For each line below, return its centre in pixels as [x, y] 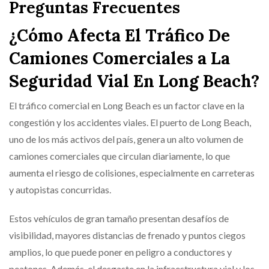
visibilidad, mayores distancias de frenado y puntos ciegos [127, 235]
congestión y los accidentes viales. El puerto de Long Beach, [130, 122]
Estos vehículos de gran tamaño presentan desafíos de [119, 218]
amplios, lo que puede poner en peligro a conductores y [120, 252]
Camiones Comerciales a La [119, 58]
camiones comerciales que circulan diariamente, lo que [119, 156]
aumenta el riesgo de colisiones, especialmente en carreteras [132, 172]
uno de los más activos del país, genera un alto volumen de [126, 139]
